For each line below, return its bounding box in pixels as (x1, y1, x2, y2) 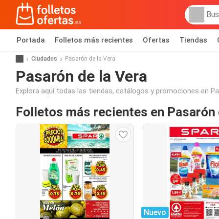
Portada (17, 36, 45, 44)
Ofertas (143, 36, 170, 44)
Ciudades (31, 55, 57, 62)
